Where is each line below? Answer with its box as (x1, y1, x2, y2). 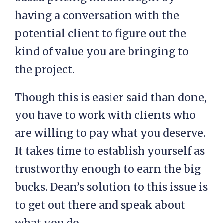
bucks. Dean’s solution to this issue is (15, 180, 208, 194)
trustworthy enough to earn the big (15, 162, 201, 176)
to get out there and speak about (15, 198, 185, 212)
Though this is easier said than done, (15, 91, 207, 104)
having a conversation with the (15, 9, 179, 22)
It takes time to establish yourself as (15, 144, 205, 158)
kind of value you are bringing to (15, 45, 189, 58)
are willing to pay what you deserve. (15, 126, 206, 140)
